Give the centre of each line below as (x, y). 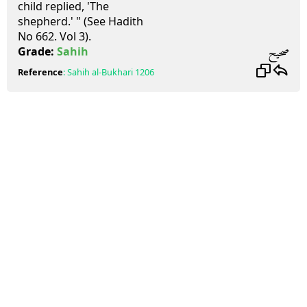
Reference (40, 72)
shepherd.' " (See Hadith (81, 21)
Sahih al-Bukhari (100, 72)
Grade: (37, 51)
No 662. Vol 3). (54, 36)
